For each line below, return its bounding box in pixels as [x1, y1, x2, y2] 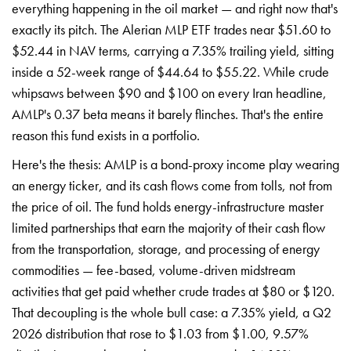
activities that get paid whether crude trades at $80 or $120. [12, 281, 335, 300]
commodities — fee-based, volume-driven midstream [12, 260, 295, 279]
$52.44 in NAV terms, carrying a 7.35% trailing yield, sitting [12, 41, 334, 60]
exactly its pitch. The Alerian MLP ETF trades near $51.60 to [12, 20, 331, 38]
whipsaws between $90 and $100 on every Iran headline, [12, 83, 327, 102]
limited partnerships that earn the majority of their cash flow [12, 218, 325, 237]
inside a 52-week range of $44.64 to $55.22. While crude [12, 62, 329, 81]
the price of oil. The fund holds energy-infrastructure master [12, 197, 324, 215]
